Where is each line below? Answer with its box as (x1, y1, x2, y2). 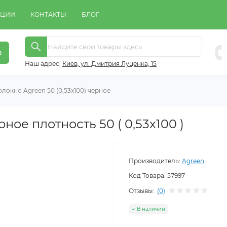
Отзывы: (129, 186, 154, 195)
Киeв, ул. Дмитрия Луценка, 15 (62, 59, 157, 67)
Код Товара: (129, 172, 166, 180)
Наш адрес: (25, 59, 61, 67)
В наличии (137, 205, 165, 212)
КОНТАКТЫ (30, 11, 66, 18)
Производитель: (129, 157, 180, 165)
